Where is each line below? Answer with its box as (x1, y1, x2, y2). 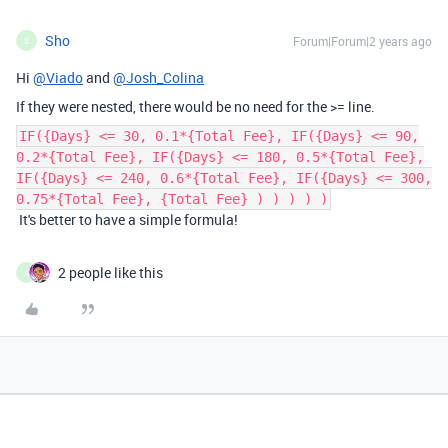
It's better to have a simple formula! (16, 210, 238, 229)
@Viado (33, 68, 83, 87)
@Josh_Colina (113, 68, 204, 87)
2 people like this (58, 263, 163, 282)
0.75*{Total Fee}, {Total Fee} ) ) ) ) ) (16, 191, 328, 207)
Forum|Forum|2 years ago (293, 33, 432, 49)
